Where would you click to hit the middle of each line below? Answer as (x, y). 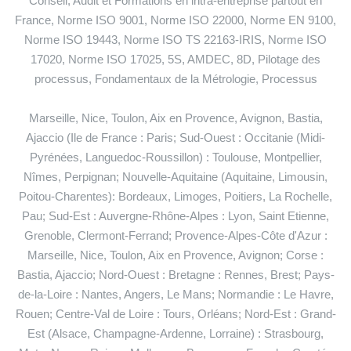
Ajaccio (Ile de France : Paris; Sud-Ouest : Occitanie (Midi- (175, 137)
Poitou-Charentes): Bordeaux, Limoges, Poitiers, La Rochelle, (175, 196)
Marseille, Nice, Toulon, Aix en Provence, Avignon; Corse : (175, 255)
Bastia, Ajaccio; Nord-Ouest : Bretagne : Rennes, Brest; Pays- (175, 274)
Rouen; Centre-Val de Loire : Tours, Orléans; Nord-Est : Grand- (175, 313)
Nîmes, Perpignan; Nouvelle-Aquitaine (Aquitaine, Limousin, (175, 176)
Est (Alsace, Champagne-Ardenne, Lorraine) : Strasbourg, (175, 333)
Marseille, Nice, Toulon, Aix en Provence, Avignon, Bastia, (175, 118)
